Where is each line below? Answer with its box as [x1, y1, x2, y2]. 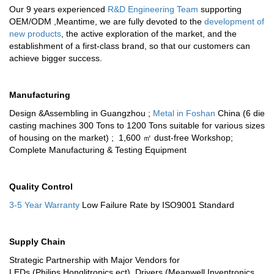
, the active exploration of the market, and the [61, 29, 237, 39]
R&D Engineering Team [108, 4, 198, 14]
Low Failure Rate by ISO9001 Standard [82, 200, 234, 210]
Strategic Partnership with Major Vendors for [9, 255, 180, 265]
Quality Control [9, 182, 73, 191]
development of [202, 17, 264, 26]
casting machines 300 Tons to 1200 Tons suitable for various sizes [9, 120, 265, 130]
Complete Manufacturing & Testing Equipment [9, 145, 187, 155]
